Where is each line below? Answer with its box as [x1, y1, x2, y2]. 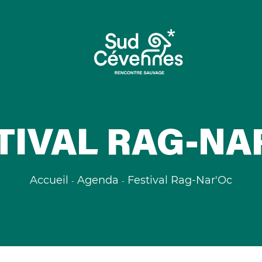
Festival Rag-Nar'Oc [127, 173, 232, 187]
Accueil [30, 173, 68, 187]
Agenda [77, 173, 119, 187]
